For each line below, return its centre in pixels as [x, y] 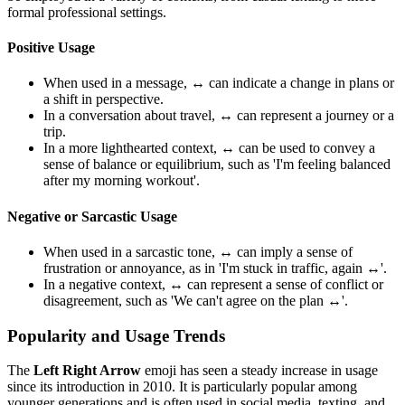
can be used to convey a [305, 148]
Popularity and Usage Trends [116, 335]
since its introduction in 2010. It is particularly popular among [182, 387]
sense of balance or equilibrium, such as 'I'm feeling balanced [217, 165]
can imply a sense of [293, 251]
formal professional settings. [87, 12]
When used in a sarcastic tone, [131, 251]
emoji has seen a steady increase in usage [259, 371]
